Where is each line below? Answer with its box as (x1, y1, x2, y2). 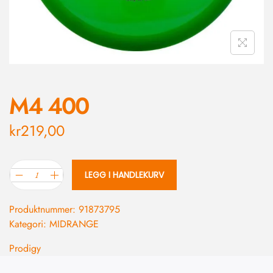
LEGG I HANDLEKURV (85, 169, 164, 182)
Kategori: (9, 217, 49, 232)
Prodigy (9, 241, 41, 256)
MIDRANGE (49, 217, 99, 232)
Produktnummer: (9, 202, 79, 217)
